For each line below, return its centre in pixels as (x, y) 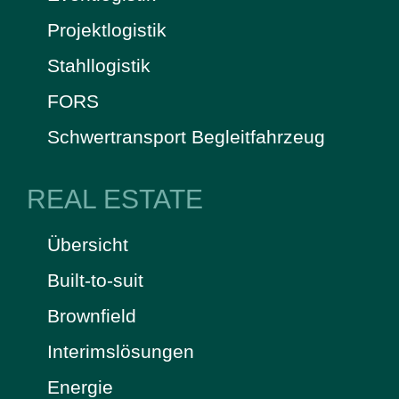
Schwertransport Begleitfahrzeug (186, 136)
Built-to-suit (95, 280)
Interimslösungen (120, 351)
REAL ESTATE (115, 199)
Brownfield (91, 315)
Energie (80, 387)
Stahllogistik (98, 65)
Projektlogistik (106, 29)
